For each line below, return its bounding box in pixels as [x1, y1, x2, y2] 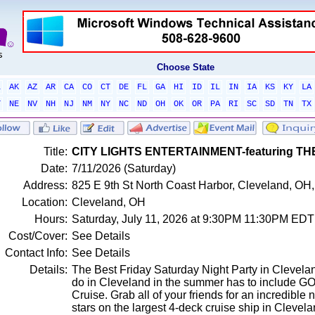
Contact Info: [4, 247, 67, 259]
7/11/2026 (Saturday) [71, 162, 176, 174]
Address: [22, 179, 67, 191]
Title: [43, 146, 67, 157]
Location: [21, 196, 67, 208]
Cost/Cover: [8, 230, 67, 242]
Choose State [157, 62, 214, 72]
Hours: [34, 213, 67, 225]
